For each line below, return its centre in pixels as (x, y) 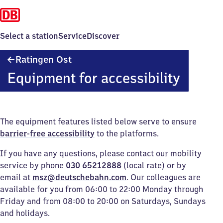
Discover (103, 36)
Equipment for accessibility (94, 78)
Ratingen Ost (44, 59)
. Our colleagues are (164, 177)
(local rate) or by (154, 165)
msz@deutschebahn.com (79, 177)
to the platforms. (127, 133)
